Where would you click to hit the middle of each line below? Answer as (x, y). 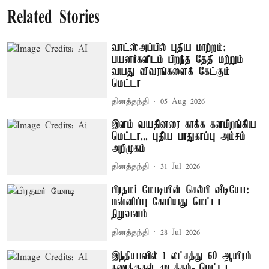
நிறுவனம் (130, 215)
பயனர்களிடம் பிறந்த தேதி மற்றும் (178, 60)
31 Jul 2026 (180, 167)
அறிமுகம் (129, 149)
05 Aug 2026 (183, 102)
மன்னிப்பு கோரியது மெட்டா (167, 203)
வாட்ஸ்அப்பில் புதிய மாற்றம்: (169, 48)
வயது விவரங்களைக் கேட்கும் (171, 72)
